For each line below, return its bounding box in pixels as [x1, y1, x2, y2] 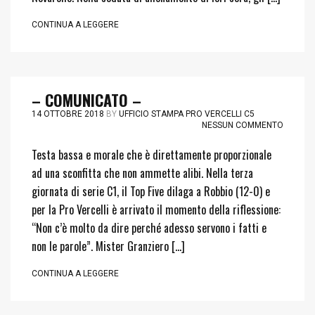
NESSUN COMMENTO [202, 120, 283, 130]
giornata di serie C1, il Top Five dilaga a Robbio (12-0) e [32, 183, 270, 200]
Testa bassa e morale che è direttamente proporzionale [32, 146, 271, 163]
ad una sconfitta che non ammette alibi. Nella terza [32, 165, 253, 181]
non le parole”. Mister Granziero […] [32, 238, 185, 255]
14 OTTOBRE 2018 [32, 109, 104, 119]
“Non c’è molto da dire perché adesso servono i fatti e [32, 219, 266, 236]
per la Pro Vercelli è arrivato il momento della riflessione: [32, 201, 281, 218]
